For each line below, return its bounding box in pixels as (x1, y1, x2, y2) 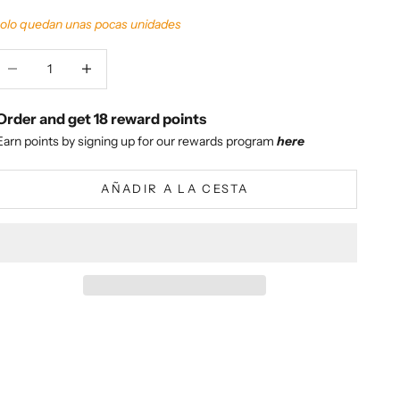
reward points (108, 109, 207, 128)
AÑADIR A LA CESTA (101, 181, 248, 196)
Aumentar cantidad (66, 50, 174, 67)
